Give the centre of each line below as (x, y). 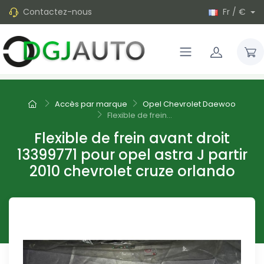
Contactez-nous (57, 12)
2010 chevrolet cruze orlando (132, 171)
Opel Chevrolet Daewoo (189, 104)
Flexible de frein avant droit (132, 138)
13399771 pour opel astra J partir (132, 155)
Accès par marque (91, 104)
